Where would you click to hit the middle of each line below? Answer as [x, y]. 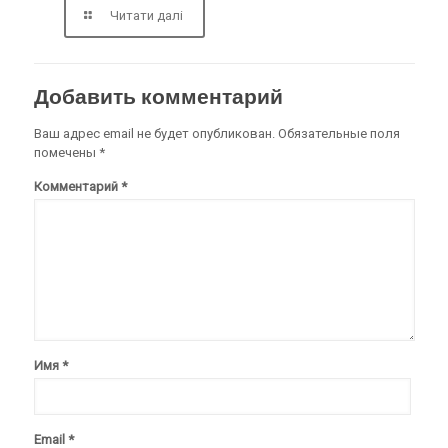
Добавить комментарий [158, 96]
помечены [66, 152]
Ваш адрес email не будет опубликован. [154, 133]
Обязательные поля [338, 133]
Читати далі [146, 15]
